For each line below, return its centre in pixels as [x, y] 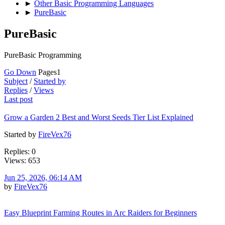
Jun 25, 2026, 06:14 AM [43, 177]
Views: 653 [22, 160]
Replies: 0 [20, 151]
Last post [18, 99]
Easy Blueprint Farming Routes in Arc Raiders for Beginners [100, 212]
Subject [16, 81]
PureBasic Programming [43, 55]
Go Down [20, 72]
